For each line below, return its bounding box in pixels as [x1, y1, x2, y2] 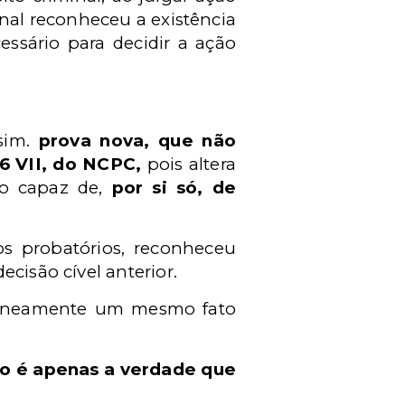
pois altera [146, 154, 236, 174]
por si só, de [111, 177, 236, 198]
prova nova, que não [38, 130, 237, 151]
